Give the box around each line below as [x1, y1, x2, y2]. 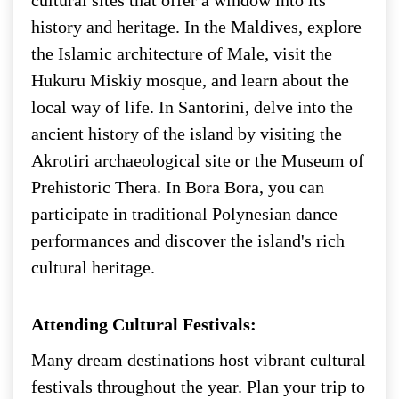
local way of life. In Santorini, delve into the [31, 96, 353, 117]
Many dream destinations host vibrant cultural [31, 349, 366, 370]
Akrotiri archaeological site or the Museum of [31, 150, 364, 170]
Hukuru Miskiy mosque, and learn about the [31, 69, 349, 90]
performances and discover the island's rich [31, 230, 345, 250]
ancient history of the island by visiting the [31, 123, 342, 143]
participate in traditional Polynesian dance [31, 203, 338, 224]
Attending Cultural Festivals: [31, 313, 256, 334]
